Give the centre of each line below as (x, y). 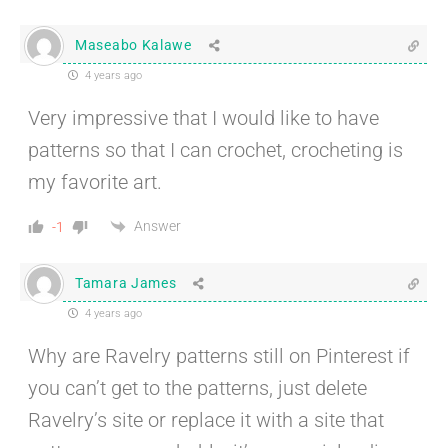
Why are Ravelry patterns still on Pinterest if (219, 355)
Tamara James (126, 283)
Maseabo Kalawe (133, 45)
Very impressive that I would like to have (203, 117)
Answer (157, 226)
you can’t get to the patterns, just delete (197, 387)
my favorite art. (95, 181)
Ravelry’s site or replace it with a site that (206, 419)
